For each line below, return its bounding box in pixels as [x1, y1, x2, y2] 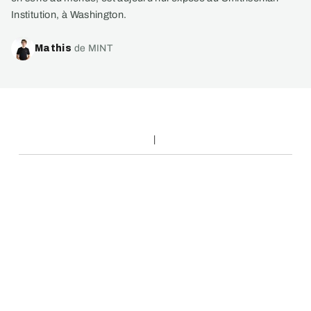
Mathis [35, 42, 72, 53]
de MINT [74, 42, 113, 53]
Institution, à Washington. [11, 8, 127, 20]
